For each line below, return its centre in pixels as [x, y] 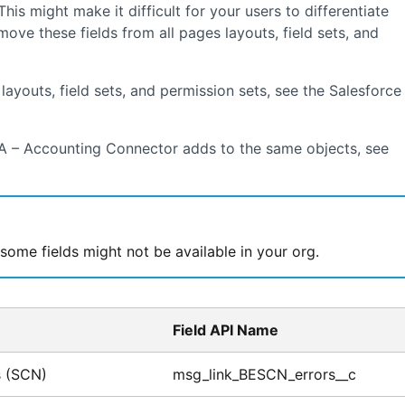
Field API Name [225, 330]
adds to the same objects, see [283, 149]
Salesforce [365, 91]
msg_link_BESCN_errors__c [264, 375]
